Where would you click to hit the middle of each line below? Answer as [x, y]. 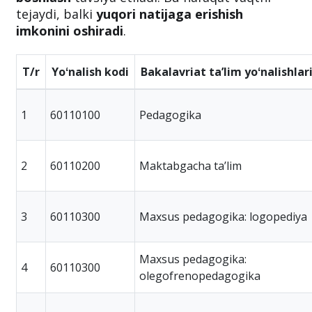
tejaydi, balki [56, 14]
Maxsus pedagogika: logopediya [223, 216]
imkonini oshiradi [70, 30]
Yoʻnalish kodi [90, 71]
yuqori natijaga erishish [170, 14]
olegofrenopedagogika [200, 275]
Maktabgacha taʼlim [190, 165]
